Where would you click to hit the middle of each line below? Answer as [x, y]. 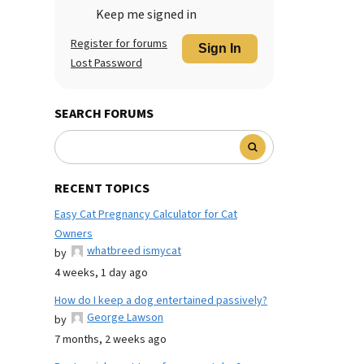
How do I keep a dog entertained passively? [161, 301]
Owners [74, 234]
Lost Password [106, 63]
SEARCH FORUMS [104, 114]
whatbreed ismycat [134, 251]
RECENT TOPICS [102, 188]
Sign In [220, 48]
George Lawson [125, 318]
